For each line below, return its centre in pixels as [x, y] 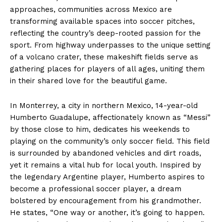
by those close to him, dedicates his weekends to [100, 130]
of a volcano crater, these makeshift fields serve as [104, 57]
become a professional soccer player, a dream [96, 189]
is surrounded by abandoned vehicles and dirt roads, [106, 153]
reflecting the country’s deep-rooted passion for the [105, 33]
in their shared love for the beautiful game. [88, 81]
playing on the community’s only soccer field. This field [110, 141]
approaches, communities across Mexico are [91, 10]
